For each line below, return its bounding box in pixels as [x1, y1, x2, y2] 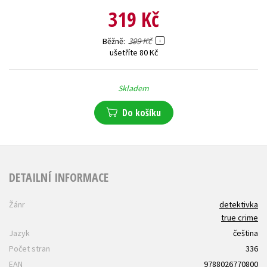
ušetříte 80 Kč [109, 47, 158, 58]
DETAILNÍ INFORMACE [9, 169, 108, 185]
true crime [221, 212, 258, 223]
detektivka [219, 199, 258, 210]
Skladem [118, 83, 149, 94]
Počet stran [9, 243, 50, 254]
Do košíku [122, 106, 161, 120]
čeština [233, 228, 258, 239]
